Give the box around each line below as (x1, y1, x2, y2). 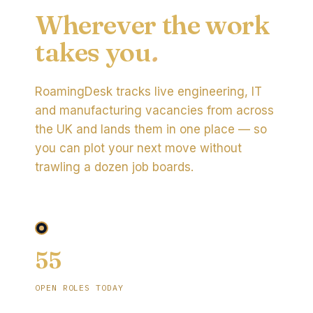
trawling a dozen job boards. (35, 160, 194, 174)
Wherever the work (35, 8, 270, 41)
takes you (35, 36, 151, 68)
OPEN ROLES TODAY (35, 282, 124, 293)
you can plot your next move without (35, 141, 242, 155)
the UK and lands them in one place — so (35, 122, 267, 136)
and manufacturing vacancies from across (35, 103, 274, 117)
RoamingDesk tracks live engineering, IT (35, 85, 262, 99)
